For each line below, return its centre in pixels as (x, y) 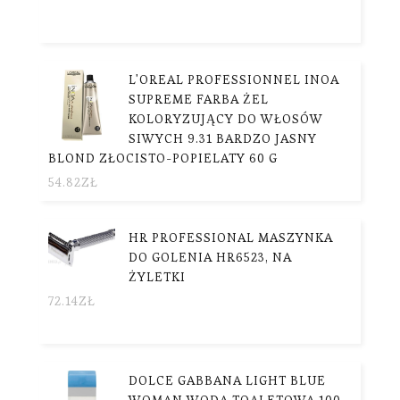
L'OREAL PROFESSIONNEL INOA (234, 79)
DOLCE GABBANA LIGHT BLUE (227, 380)
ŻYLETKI (157, 276)
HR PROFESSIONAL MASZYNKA (231, 237)
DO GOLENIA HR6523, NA (210, 257)
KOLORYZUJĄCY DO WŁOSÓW (226, 118)
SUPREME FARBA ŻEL (199, 99)
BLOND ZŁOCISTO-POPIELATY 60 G (163, 158)
